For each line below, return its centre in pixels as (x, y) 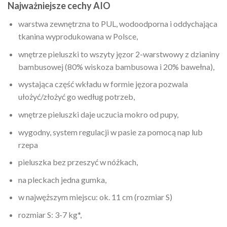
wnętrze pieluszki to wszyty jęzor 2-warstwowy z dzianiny (119, 54)
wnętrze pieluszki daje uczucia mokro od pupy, (98, 114)
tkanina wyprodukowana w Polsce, (78, 36)
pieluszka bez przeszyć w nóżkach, (78, 162)
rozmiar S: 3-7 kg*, (50, 214)
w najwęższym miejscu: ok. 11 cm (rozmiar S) (95, 197)
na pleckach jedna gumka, (62, 179)
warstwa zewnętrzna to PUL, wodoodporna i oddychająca (118, 24)
